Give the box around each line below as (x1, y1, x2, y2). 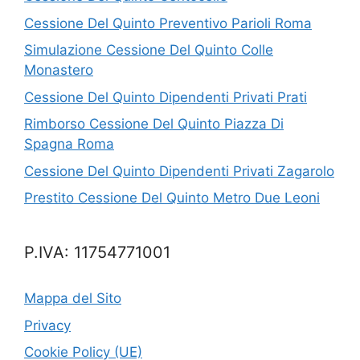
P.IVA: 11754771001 (24, 243, 170, 262)
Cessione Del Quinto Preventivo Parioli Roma (24, 14, 312, 31)
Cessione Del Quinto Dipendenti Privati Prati (24, 88, 307, 105)
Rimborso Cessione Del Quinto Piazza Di (24, 116, 284, 132)
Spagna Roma (24, 136, 114, 152)
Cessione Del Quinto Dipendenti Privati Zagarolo (24, 162, 334, 179)
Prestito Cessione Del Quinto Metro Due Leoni (24, 190, 320, 206)
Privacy (24, 317, 71, 333)
